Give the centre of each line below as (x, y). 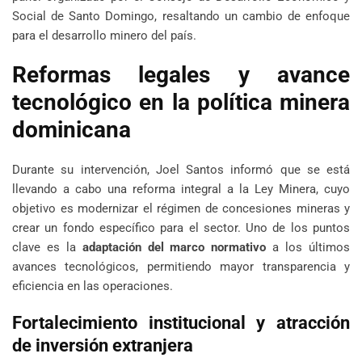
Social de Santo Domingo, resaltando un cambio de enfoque (181, 17)
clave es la (47, 248)
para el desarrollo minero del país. (104, 36)
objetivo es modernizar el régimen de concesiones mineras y (181, 209)
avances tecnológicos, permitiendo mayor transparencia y (181, 267)
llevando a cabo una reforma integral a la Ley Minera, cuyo (181, 189)
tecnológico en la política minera (181, 103)
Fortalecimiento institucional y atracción (181, 323)
